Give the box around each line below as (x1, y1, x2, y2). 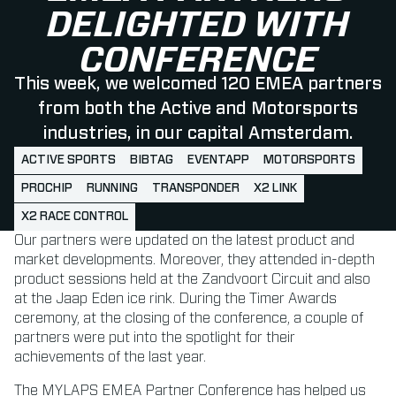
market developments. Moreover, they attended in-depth (14, 253, 375, 268)
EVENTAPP (187, 154, 249, 167)
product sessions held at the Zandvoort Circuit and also (14, 272, 370, 287)
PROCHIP (21, 182, 72, 195)
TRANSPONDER (152, 182, 240, 195)
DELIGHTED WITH (47, 8, 349, 44)
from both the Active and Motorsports (38, 100, 358, 118)
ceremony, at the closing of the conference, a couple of (14, 311, 363, 326)
